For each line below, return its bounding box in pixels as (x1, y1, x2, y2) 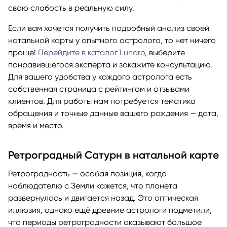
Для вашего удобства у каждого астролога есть (8, 71, 192, 82)
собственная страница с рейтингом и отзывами (8, 84, 190, 94)
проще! (8, 47, 38, 57)
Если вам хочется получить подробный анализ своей (8, 23, 209, 33)
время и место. (8, 120, 64, 130)
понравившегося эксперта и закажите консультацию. (8, 59, 212, 69)
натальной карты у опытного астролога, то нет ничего (8, 35, 216, 45)
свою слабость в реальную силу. (8, 3, 134, 13)
